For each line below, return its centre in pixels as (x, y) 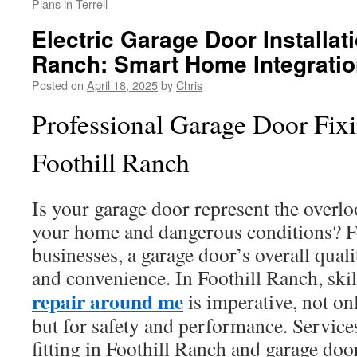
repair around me (108, 301)
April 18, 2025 (122, 85)
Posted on (58, 85)
